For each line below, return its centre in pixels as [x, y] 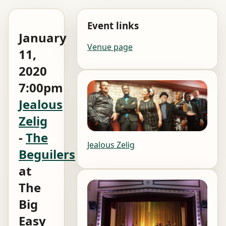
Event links [113, 25]
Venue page [110, 47]
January [43, 37]
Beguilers [47, 154]
